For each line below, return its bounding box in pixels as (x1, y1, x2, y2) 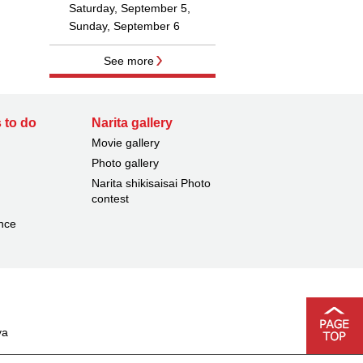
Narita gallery (91, 115, 173, 130)
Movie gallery (91, 135, 160, 149)
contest (91, 191, 129, 205)
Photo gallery (91, 156, 159, 169)
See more (103, 53, 154, 67)
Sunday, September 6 (69, 19, 180, 32)
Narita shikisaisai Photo (91, 176, 211, 190)
